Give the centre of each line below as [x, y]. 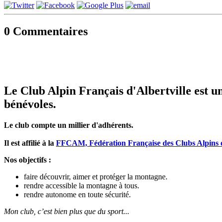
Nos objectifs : [28, 160]
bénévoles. [30, 104]
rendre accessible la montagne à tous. [82, 186]
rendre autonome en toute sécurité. [77, 195]
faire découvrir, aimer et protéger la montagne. [96, 177]
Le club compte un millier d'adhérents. [69, 125]
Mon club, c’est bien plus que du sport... [67, 212]
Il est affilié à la [30, 143]
